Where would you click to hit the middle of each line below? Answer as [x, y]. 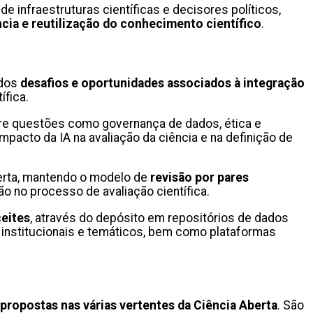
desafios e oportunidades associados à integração [162, 83]
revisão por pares [199, 178]
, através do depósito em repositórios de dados [159, 218]
